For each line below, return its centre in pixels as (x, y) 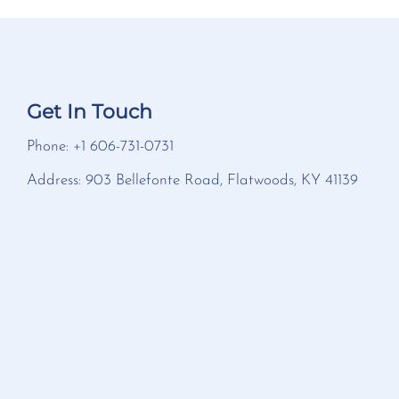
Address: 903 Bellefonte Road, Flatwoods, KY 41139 (193, 180)
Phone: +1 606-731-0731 (101, 146)
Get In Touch (90, 111)
